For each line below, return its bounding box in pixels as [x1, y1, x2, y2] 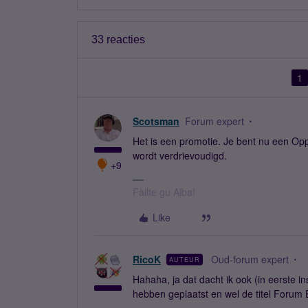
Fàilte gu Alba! [133, 185, 195, 199]
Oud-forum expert [211, 252, 289, 266]
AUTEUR [169, 255, 200, 264]
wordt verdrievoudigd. [133, 148, 227, 162]
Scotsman [133, 114, 179, 128]
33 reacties [91, 34, 145, 45]
